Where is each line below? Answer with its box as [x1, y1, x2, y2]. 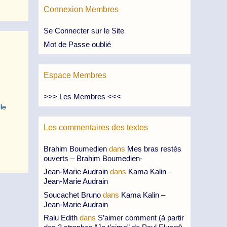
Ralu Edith [44, 213, 78, 222]
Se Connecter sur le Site [44, 26, 124, 35]
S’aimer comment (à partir [98, 213, 184, 222]
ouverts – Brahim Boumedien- [44, 154, 142, 163]
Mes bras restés [127, 144, 181, 153]
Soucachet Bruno [44, 190, 101, 199]
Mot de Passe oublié [44, 40, 111, 49]
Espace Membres [44, 70, 106, 80]
